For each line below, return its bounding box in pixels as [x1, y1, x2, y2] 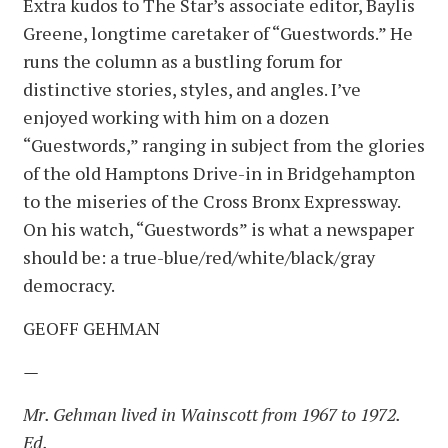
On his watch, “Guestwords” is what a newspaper [23, 216, 414, 241]
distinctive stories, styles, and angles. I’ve [23, 76, 361, 101]
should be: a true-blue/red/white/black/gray [23, 244, 375, 269]
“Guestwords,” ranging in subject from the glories [23, 132, 425, 157]
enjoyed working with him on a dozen [23, 104, 329, 129]
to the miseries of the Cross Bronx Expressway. [23, 188, 400, 213]
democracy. [23, 272, 115, 297]
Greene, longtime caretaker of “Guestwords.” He [23, 20, 413, 45]
